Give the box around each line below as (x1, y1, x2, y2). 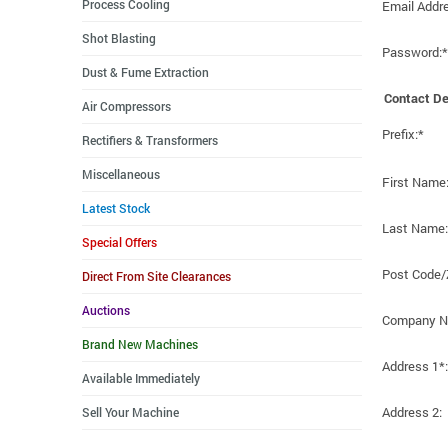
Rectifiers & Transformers (82, 132, 218, 148)
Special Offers (82, 234, 157, 250)
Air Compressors (82, 98, 171, 114)
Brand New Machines (82, 336, 198, 352)
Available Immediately (82, 370, 200, 386)
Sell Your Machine (82, 404, 179, 420)
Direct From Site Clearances (82, 268, 231, 284)
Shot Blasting (82, 30, 156, 46)
